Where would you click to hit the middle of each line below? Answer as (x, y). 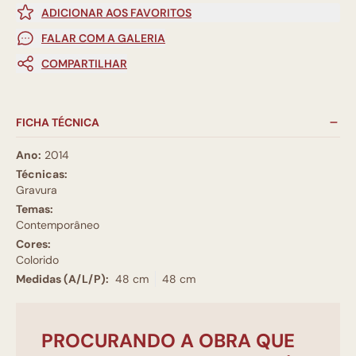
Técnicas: (42, 174)
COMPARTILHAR (84, 63)
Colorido (37, 259)
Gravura (37, 190)
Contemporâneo (58, 224)
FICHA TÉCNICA (58, 122)
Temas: (35, 209)
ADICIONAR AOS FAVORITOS (116, 12)
